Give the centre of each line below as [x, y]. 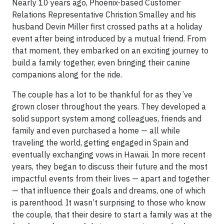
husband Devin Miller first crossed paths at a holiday [107, 26]
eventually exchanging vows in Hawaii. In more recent [109, 154]
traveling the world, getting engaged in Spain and [100, 142]
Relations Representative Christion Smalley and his [104, 14]
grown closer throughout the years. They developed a [109, 106]
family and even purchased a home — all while [96, 130]
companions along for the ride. [67, 74]
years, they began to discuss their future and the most [110, 166]
